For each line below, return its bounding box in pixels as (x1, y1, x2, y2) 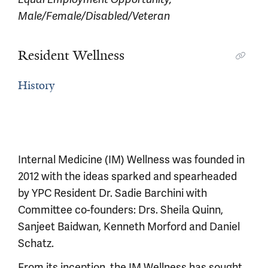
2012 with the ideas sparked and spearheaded (18, 170, 237, 183)
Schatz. (18, 237, 54, 250)
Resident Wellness (18, 47, 124, 64)
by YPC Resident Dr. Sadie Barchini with (18, 187, 207, 200)
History (18, 78, 54, 93)
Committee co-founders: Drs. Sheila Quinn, (18, 203, 223, 217)
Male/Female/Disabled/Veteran (18, 10, 170, 23)
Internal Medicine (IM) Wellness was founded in (18, 153, 245, 166)
